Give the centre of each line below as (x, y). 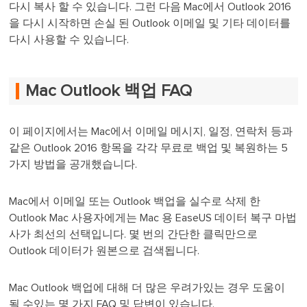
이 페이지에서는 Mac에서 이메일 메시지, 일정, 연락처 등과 (151, 132)
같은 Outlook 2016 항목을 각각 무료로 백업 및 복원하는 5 (149, 148)
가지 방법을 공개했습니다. (73, 165)
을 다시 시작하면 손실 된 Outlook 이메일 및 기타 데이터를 (150, 23)
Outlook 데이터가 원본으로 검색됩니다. (105, 251)
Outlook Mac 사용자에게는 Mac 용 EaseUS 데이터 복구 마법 (153, 218)
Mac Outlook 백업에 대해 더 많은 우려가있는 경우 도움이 (147, 288)
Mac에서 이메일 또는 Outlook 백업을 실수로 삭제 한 (135, 202)
